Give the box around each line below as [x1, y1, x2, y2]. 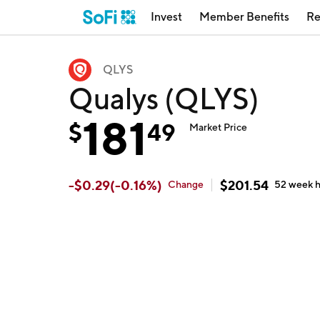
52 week [274, 179, 316, 190]
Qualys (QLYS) [69, 81, 259, 115]
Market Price [189, 121, 248, 133]
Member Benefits [199, 10, 289, 24]
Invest [151, 10, 182, 24]
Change [168, 179, 204, 190]
